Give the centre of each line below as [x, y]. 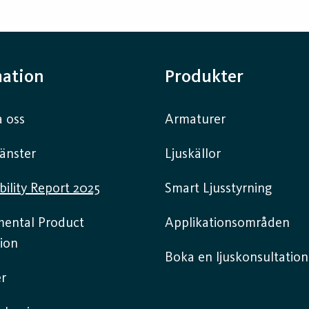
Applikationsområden [227, 223]
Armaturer [195, 120]
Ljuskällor [193, 154]
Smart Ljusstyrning [218, 189]
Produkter [204, 77]
